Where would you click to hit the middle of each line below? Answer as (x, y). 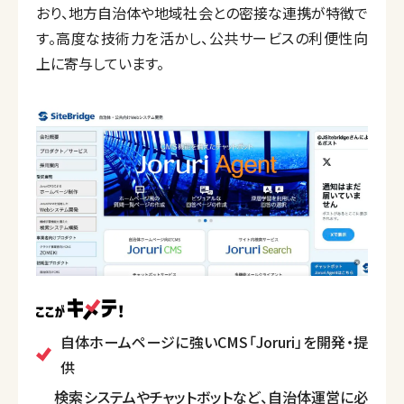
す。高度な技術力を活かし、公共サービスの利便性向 (202, 38)
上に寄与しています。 (100, 63)
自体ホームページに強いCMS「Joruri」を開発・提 (214, 342)
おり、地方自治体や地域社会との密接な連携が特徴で (202, 13)
